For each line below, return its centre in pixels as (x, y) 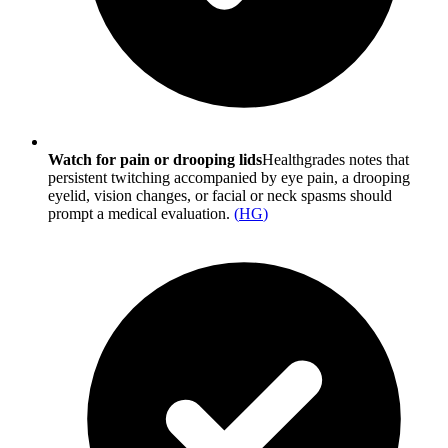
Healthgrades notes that (335, 160)
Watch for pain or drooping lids (155, 160)
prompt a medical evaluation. (139, 214)
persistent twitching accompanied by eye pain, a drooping (229, 178)
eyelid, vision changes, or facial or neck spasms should (220, 196)
